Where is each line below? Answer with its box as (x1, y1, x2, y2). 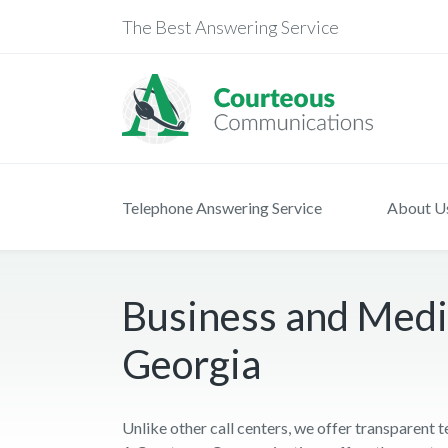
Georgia (122, 340, 262, 388)
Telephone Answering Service (122, 198, 322, 217)
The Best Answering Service (122, 15, 339, 38)
